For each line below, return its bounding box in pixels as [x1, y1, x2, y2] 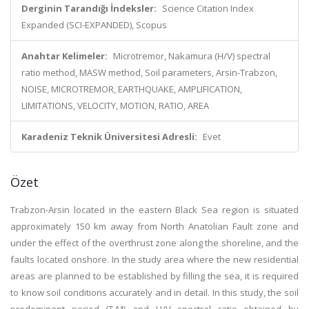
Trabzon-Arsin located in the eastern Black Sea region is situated [10, 203, 299, 216]
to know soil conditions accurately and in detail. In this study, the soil [10, 286, 299, 299]
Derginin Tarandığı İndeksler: [21, 2, 157, 14]
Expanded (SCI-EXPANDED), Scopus [21, 19, 167, 31]
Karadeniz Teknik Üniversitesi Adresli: [21, 130, 197, 143]
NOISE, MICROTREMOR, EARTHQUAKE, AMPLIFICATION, [21, 83, 242, 95]
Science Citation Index [162, 2, 254, 14]
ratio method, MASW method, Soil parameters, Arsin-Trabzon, [21, 66, 277, 79]
